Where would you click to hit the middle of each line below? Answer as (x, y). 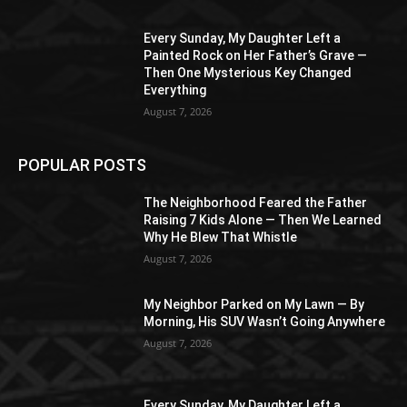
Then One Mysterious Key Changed (248, 72)
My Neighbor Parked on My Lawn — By (254, 304)
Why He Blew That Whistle (221, 237)
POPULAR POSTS (82, 164)
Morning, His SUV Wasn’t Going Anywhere (265, 321)
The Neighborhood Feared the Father (256, 202)
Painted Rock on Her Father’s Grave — (256, 55)
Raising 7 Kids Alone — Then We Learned (263, 219)
